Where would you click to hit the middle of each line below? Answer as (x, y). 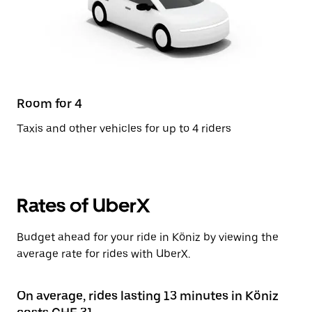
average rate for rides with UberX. (103, 254)
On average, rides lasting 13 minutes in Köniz (148, 296)
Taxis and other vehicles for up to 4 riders (124, 128)
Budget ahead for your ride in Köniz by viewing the (148, 237)
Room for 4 (49, 103)
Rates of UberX (83, 205)
